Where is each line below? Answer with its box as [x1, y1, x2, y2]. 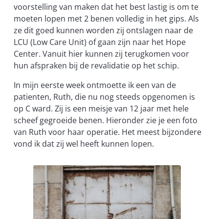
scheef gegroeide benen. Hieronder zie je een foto [14, 115, 197, 126]
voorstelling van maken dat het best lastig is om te [14, 1, 198, 13]
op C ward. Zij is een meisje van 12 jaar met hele [14, 103, 189, 114]
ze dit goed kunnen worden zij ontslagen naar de [14, 25, 193, 36]
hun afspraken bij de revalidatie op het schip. [14, 60, 179, 71]
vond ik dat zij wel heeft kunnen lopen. [14, 138, 154, 150]
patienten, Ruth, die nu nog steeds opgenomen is [14, 91, 195, 103]
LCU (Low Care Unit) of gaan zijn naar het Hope [14, 37, 186, 48]
